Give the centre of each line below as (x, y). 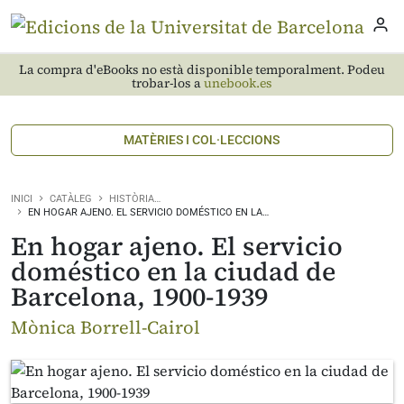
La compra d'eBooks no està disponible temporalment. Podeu (202, 69)
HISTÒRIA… (135, 199)
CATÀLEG (71, 199)
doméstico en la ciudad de (173, 271)
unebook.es (238, 83)
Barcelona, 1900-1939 (139, 297)
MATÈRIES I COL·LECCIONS (202, 140)
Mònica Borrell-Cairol (106, 327)
